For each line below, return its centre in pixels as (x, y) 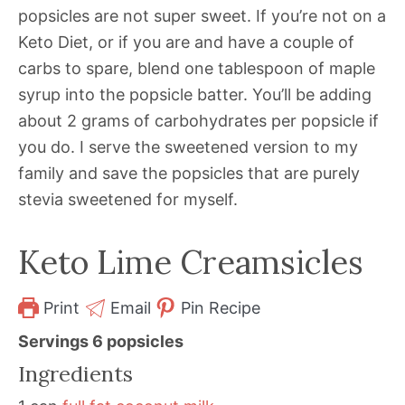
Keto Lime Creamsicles (191, 262)
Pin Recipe (219, 307)
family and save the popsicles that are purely (189, 173)
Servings (55, 341)
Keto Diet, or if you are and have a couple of (186, 42)
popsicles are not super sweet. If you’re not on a (202, 15)
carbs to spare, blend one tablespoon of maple (197, 68)
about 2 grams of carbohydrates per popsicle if (198, 120)
